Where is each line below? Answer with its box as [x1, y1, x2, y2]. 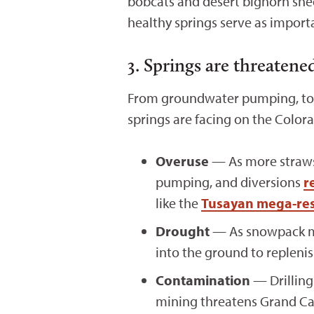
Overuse [156, 152, 209, 170]
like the [156, 194, 201, 212]
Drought [156, 222, 210, 240]
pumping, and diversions [156, 173, 303, 191]
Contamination [156, 271, 250, 289]
